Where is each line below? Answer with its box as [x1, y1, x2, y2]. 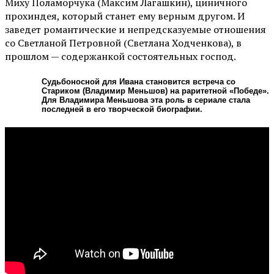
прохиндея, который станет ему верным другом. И [5, 9, 245, 23]
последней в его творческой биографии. [42, 104, 202, 114]
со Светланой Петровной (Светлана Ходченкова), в [5, 36, 242, 50]
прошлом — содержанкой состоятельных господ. [5, 50, 236, 64]
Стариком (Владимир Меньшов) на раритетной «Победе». [42, 86, 269, 95]
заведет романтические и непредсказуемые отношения [5, 23, 266, 37]
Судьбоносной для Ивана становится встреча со [42, 76, 235, 86]
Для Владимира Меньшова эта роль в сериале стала [42, 95, 250, 105]
